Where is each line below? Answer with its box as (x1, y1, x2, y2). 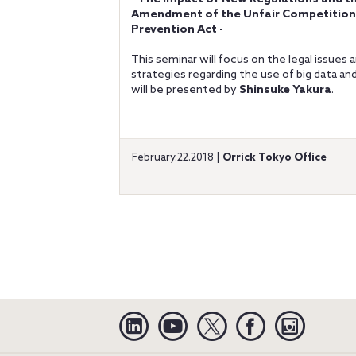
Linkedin (149, 311, 193, 323)
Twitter (226, 311, 268, 323)
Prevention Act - (131, 23, 223, 37)
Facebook (265, 311, 316, 323)
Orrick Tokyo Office (222, 152, 327, 164)
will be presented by (131, 83, 239, 97)
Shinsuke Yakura (239, 83, 331, 97)
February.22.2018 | (132, 152, 222, 164)
